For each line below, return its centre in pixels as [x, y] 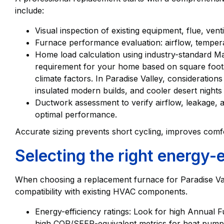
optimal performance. [76, 115]
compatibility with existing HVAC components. [101, 192]
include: [29, 11]
